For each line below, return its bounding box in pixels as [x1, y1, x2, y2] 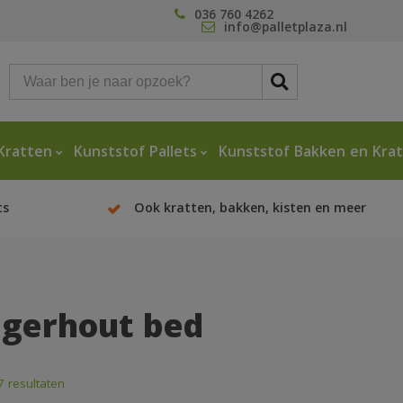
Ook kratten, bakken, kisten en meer [133, 199, 366, 221]
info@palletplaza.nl [224, 18, 347, 40]
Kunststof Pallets [74, 141, 197, 166]
